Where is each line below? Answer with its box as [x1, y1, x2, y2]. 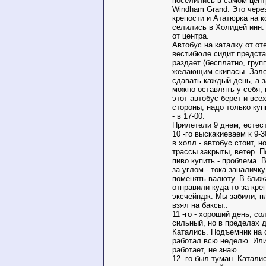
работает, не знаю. [172, 245, 239, 254]
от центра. [172, 31, 209, 40]
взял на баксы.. [172, 201, 228, 210]
